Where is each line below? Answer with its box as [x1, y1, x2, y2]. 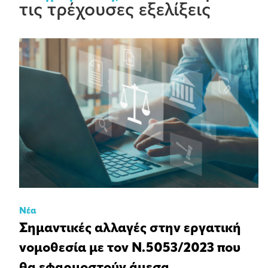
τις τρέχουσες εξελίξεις [19, 2, 211, 21]
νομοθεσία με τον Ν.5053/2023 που [19, 242, 240, 256]
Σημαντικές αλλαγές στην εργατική [19, 222, 241, 236]
